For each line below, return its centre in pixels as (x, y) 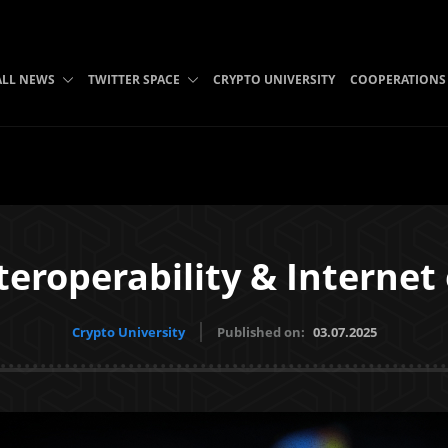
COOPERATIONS (397, 79)
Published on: (262, 332)
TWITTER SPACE (133, 79)
